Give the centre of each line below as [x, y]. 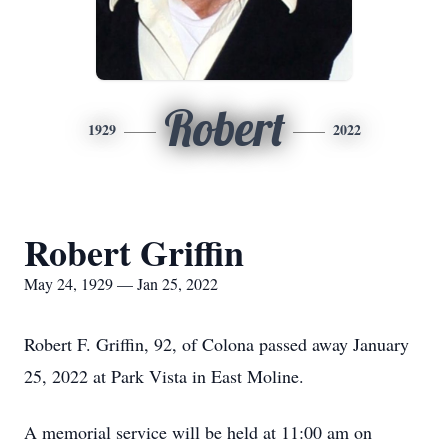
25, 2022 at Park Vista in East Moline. [164, 376]
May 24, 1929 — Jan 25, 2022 [121, 283]
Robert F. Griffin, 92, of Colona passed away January [216, 344]
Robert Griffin [134, 252]
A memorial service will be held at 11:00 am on [198, 432]
